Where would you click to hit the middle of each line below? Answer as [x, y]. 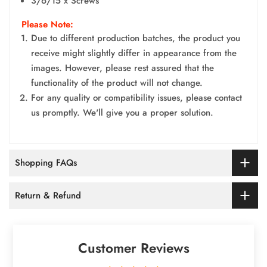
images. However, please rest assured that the [122, 68]
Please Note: [47, 25]
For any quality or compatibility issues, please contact [136, 98]
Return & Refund [48, 195]
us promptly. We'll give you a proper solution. [122, 113]
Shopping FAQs [46, 162]
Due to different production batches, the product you [136, 38]
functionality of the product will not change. [117, 83]
